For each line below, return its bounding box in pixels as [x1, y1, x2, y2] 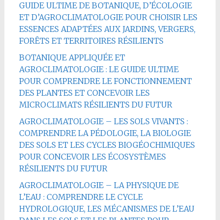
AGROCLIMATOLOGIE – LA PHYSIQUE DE [19, 180, 179, 190]
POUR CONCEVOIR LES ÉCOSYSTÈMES [19, 151, 166, 162]
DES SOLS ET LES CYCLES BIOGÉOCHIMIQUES [19, 139, 195, 150]
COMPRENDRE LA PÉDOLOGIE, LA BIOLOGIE [19, 128, 191, 138]
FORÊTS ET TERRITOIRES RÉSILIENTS [19, 35, 164, 46]
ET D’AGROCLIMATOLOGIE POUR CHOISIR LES [19, 12, 197, 22]
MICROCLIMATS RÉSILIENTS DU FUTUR [19, 99, 172, 110]
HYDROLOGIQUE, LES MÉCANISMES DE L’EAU [19, 203, 194, 214]
